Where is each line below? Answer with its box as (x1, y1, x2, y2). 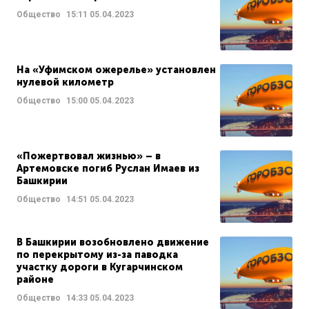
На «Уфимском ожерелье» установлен (17, 64, 216, 77)
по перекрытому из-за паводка (17, 249, 178, 261)
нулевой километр (17, 77, 114, 89)
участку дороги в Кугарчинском (17, 261, 183, 274)
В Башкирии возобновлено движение (17, 237, 209, 249)
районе (17, 274, 54, 286)
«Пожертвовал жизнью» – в (17, 150, 161, 163)
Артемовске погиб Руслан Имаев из (17, 163, 199, 175)
